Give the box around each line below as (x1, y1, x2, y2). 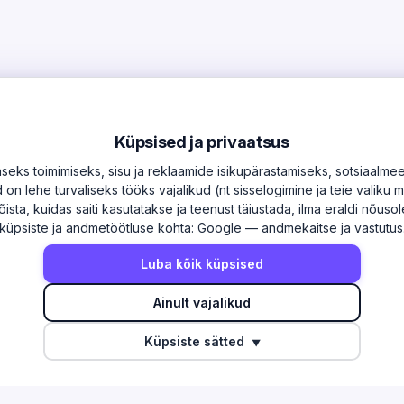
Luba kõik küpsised (141, 256, 263, 271)
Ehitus (215, 379, 253, 394)
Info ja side (215, 321, 286, 336)
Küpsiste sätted (143, 334, 248, 349)
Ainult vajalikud (153, 295, 251, 310)
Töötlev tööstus (215, 350, 314, 365)
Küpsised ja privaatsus (115, 133, 289, 151)
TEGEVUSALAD (215, 287, 308, 302)
